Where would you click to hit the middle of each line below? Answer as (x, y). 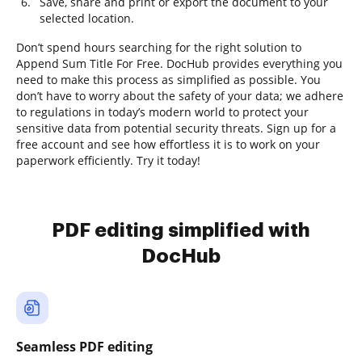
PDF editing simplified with (181, 230)
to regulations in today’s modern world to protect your (162, 112)
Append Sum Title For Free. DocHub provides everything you (179, 63)
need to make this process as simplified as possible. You (168, 80)
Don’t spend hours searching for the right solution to (159, 47)
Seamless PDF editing (84, 347)
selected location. (87, 18)
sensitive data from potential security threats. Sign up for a (176, 128)
